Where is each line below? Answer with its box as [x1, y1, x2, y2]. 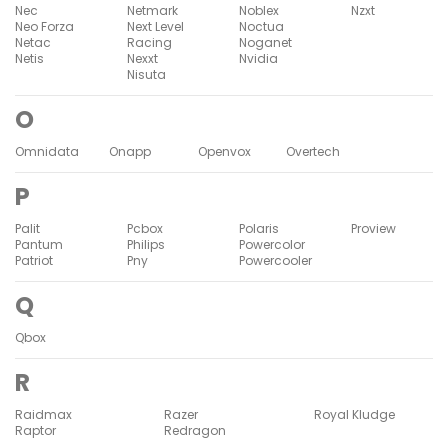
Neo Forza [15, 17, 74, 35]
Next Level [127, 17, 184, 35]
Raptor [15, 421, 56, 439]
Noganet [239, 33, 292, 51]
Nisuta [127, 65, 166, 83]
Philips [127, 235, 165, 253]
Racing [127, 33, 172, 51]
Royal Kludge [313, 405, 395, 423]
